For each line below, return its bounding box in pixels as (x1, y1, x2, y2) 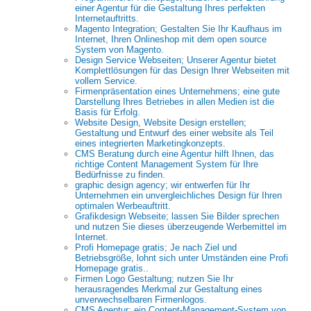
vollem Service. (75, 76, 137, 86)
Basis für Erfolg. (75, 107, 140, 117)
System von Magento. (75, 44, 164, 55)
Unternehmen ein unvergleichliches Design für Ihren (75, 190, 282, 201)
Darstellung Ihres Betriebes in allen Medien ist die (75, 96, 274, 107)
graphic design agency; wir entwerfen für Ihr (75, 180, 250, 190)
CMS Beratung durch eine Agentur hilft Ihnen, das (75, 149, 274, 159)
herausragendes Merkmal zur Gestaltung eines (75, 284, 262, 294)
